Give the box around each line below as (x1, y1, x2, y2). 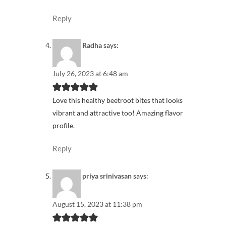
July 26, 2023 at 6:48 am (52, 69, 128, 78)
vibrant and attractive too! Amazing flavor (52, 108, 183, 118)
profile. (52, 121, 75, 130)
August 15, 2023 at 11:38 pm (52, 199, 142, 208)
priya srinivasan (82, 171, 132, 180)
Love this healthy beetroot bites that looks (52, 96, 183, 105)
